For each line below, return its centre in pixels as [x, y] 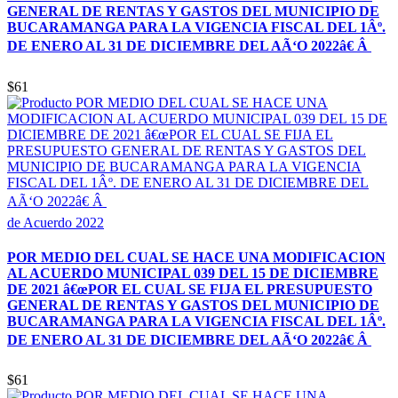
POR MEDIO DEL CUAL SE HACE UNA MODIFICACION [196, 257]
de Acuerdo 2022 [56, 222]
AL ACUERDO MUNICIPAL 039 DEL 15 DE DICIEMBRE [193, 273]
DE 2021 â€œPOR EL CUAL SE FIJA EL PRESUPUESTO [190, 289]
